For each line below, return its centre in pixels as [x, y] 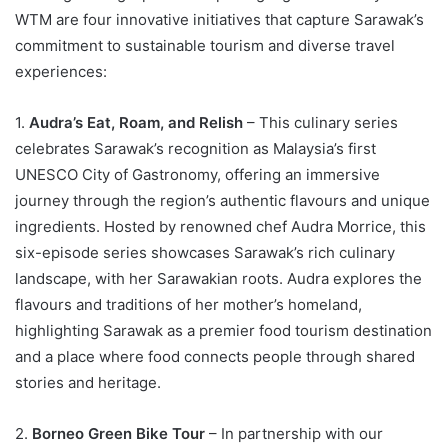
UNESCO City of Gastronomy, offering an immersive [197, 174]
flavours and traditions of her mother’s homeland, [188, 304]
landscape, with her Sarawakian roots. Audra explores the [218, 278]
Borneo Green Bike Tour [116, 433]
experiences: [61, 71]
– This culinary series [320, 122]
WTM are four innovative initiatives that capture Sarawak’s [219, 19]
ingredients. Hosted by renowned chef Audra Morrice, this [220, 226]
